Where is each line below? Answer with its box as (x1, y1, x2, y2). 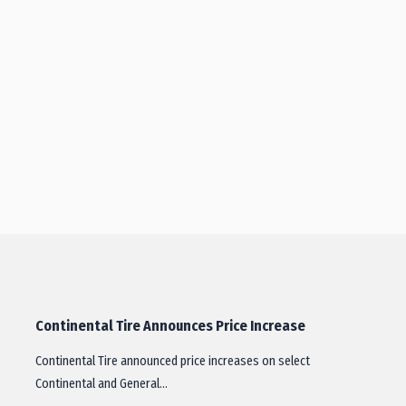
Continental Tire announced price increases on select (35, 353, 310, 369)
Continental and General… (35, 376, 168, 391)
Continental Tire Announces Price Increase (35, 317, 305, 334)
